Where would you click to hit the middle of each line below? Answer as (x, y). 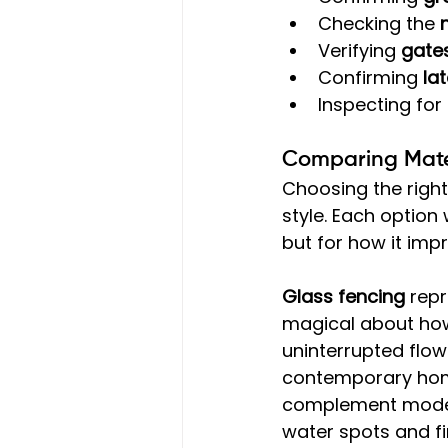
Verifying (359, 50)
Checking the (379, 23)
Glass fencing (343, 296)
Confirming (370, 77)
